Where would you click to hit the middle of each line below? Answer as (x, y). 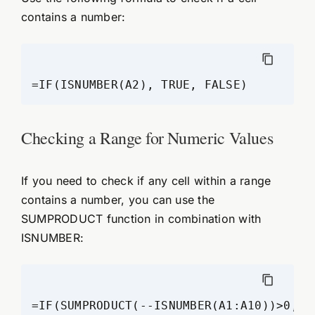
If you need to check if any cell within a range (146, 181)
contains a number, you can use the (118, 200)
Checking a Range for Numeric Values (147, 138)
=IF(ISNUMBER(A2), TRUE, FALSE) (140, 84)
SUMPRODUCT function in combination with (141, 219)
